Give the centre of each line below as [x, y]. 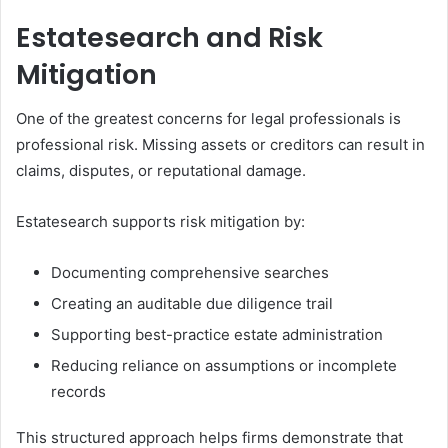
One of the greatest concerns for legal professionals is [208, 118]
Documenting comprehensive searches [190, 272]
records [78, 391]
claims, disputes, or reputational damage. [161, 170]
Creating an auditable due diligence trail [192, 303]
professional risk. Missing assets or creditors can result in [220, 144]
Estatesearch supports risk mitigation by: [160, 221]
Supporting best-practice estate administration [217, 334]
